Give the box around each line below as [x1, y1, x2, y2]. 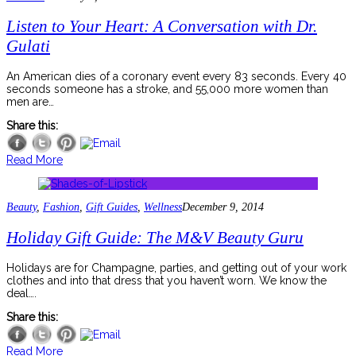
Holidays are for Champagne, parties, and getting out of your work [6, 261, 346, 275]
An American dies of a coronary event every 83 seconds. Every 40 [6, 70, 346, 83]
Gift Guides [86, 201, 137, 214]
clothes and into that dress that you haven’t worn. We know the [6, 274, 327, 288]
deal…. [6, 287, 37, 300]
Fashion [43, 201, 79, 214]
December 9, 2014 [182, 201, 264, 214]
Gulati [6, 36, 50, 56]
